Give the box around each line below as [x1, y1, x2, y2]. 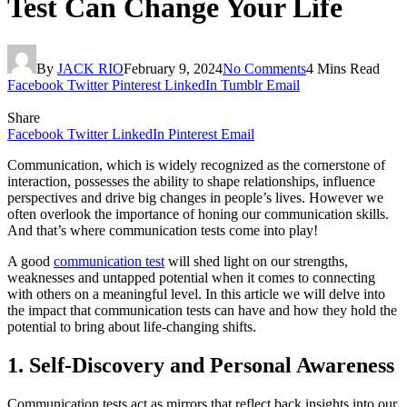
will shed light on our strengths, [164, 253, 348, 269]
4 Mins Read [306, 60, 380, 76]
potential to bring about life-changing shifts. [7, 318, 256, 334]
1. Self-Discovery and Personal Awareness [7, 352, 394, 377]
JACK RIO [57, 60, 124, 76]
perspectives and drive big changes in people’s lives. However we [7, 189, 383, 205]
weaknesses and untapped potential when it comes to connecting [7, 269, 375, 285]
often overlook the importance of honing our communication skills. [7, 205, 389, 222]
